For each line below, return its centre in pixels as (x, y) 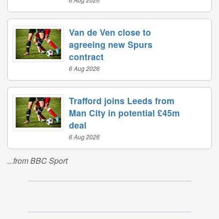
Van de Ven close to (110, 32)
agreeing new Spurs (111, 44)
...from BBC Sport (37, 161)
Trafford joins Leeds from (122, 101)
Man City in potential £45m (124, 113)
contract (86, 57)
